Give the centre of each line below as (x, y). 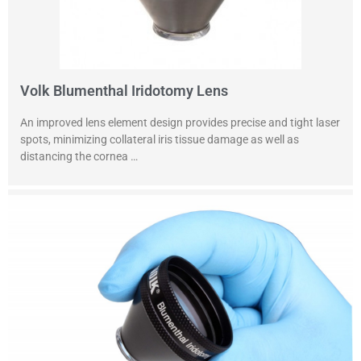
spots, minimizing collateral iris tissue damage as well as (160, 139)
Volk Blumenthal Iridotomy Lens (124, 91)
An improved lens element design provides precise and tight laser (180, 122)
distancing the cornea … (79, 156)
